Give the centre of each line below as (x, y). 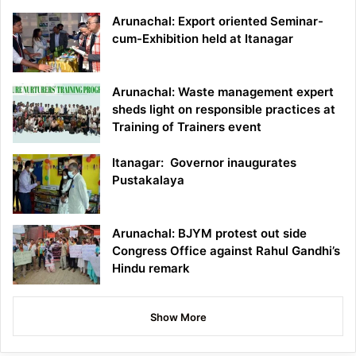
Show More (178, 317)
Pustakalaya (148, 180)
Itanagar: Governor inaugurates (204, 163)
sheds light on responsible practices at (224, 110)
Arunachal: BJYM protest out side (209, 234)
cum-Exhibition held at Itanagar (203, 39)
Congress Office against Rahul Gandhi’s (226, 251)
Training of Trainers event (187, 127)
